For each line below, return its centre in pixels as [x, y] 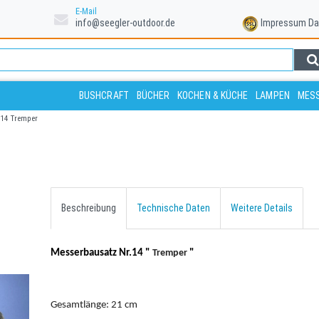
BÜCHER [153, 95]
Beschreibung [89, 208]
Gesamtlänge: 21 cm [94, 305]
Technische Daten [173, 208]
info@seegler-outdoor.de [126, 23]
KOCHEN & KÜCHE [213, 95]
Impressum [284, 23]
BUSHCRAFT [104, 95]
